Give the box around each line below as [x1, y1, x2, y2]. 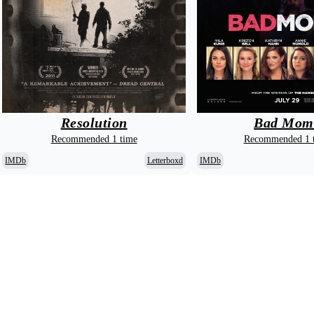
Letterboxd [146, 156, 183, 166]
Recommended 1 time [50, 134, 137, 145]
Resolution [60, 115, 128, 131]
